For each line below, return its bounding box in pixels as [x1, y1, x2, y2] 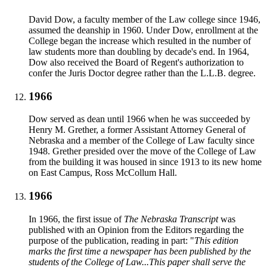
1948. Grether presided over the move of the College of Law [29, 146, 256, 157]
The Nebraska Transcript [124, 213, 218, 224]
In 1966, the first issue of [29, 213, 124, 224]
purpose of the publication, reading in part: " [29, 235, 194, 246]
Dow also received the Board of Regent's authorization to [29, 57, 244, 67]
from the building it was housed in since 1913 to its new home [29, 157, 262, 167]
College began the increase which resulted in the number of [29, 35, 251, 46]
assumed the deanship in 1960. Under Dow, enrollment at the [29, 24, 258, 35]
